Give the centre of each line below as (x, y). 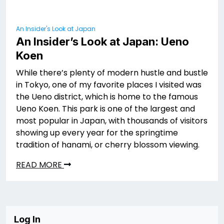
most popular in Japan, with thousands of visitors (112, 120)
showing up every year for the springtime (97, 132)
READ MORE (40, 164)
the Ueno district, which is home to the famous (107, 96)
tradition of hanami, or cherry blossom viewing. (108, 144)
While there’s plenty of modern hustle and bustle (112, 72)
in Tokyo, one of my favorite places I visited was (109, 84)
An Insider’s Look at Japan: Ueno (102, 41)
